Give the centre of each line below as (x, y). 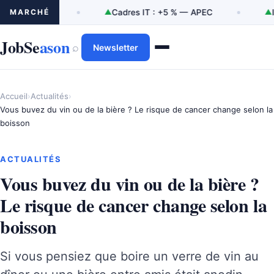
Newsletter (115, 47)
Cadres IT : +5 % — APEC (88, 12)
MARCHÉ (30, 12)
